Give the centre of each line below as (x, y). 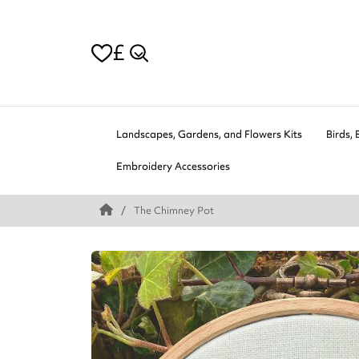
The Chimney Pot (174, 211)
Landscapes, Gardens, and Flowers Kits (209, 135)
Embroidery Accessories (173, 167)
